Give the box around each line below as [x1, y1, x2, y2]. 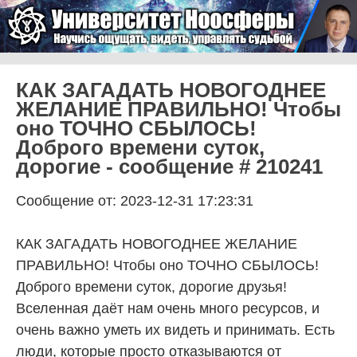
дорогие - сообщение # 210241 [16, 154, 323, 178]
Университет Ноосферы [16, 59, 272, 86]
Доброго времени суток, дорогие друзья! [16, 278, 287, 295]
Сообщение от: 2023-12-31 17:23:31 [16, 192, 253, 209]
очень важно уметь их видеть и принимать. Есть [16, 321, 335, 338]
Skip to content [15, 53, 104, 69]
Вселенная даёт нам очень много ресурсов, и [16, 300, 320, 316]
